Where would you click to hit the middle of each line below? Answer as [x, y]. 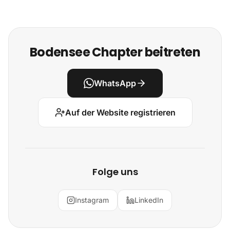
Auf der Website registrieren [120, 112]
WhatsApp [115, 83]
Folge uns [115, 172]
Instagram [92, 200]
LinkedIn [149, 200]
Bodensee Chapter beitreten [115, 52]
